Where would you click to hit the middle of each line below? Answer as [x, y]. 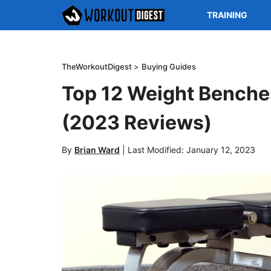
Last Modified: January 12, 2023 [191, 150]
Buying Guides [169, 67]
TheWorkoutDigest [98, 67]
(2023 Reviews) [137, 122]
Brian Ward [97, 150]
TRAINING [227, 15]
